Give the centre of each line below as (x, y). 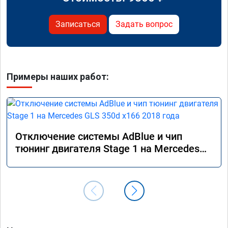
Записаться (78, 24)
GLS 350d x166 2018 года (74, 161)
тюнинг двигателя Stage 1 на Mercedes (107, 149)
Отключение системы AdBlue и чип (99, 137)
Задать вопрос (144, 24)
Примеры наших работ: (58, 77)
